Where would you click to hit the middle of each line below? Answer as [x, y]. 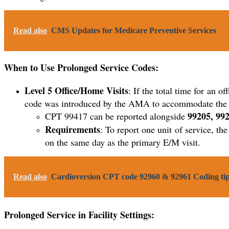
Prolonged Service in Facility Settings [78, 214]
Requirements [73, 129]
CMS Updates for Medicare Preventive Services [134, 31]
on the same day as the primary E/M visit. [123, 142]
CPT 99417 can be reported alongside [116, 116]
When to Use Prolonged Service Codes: [81, 68]
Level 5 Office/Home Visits [77, 90]
